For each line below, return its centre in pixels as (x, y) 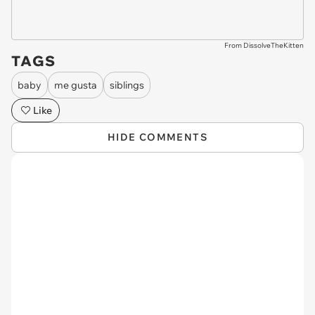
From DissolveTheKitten (264, 45)
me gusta (76, 85)
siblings (127, 85)
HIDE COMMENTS (157, 137)
